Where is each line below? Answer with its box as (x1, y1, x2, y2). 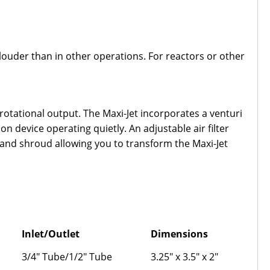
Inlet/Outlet (22, 227, 80, 240)
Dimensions (151, 227, 208, 240)
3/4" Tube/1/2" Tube (22, 250, 112, 263)
